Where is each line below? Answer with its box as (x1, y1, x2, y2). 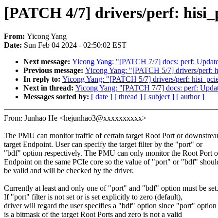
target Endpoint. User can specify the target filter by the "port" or (4, 140, 202, 149)
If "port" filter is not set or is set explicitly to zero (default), (4, 193, 182, 201)
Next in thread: (23, 84, 75, 92)
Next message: (23, 57, 72, 66)
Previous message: (23, 66, 85, 75)
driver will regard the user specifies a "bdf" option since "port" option (4, 201, 217, 210)
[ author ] (176, 92, 204, 101)
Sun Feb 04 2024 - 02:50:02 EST (24, 41, 127, 50)
